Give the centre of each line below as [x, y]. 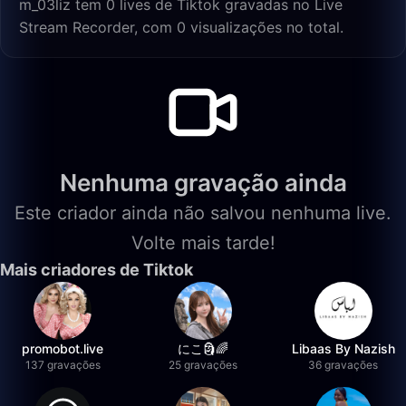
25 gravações [203, 365]
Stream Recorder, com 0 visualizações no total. [181, 27]
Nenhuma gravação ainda [203, 183]
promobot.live [63, 348]
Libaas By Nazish [343, 348]
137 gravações [63, 365]
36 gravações [343, 365]
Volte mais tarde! [203, 243]
